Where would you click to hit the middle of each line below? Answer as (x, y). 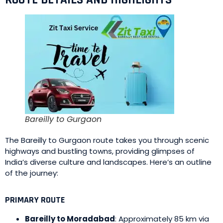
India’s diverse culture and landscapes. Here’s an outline (108, 162)
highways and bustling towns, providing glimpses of (100, 151)
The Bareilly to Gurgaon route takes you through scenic (107, 140)
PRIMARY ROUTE (35, 200)
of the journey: (32, 173)
